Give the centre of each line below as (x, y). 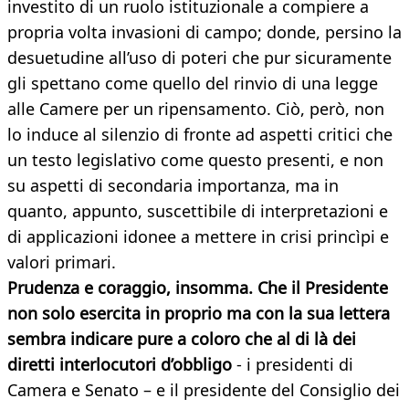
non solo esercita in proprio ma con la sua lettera (199, 314)
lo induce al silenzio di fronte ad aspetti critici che (200, 135)
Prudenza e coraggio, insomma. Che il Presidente (198, 288)
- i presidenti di (293, 365)
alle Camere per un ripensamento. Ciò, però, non (196, 109)
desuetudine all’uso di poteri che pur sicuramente (199, 58)
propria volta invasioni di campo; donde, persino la (204, 32)
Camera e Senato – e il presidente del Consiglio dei (204, 390)
